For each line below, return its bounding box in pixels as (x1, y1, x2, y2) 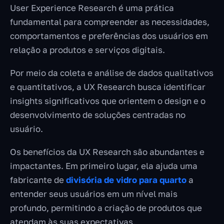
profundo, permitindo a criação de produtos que (10, 202, 202, 213)
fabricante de (10, 174, 66, 185)
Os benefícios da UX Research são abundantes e (10, 146, 204, 157)
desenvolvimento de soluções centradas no (10, 109, 185, 120)
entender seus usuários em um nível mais (10, 188, 177, 199)
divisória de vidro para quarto (66, 174, 186, 185)
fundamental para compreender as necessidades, (10, 16, 209, 27)
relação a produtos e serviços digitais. (10, 44, 167, 55)
